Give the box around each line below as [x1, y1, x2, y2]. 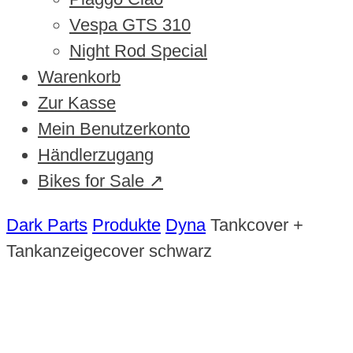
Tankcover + [210, 214, 303, 235]
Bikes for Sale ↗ [38, 171, 163, 191]
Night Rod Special [69, 41, 207, 61]
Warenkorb [38, 67, 121, 87]
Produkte [92, 214, 161, 235]
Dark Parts [6, 214, 87, 235]
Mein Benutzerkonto [38, 119, 190, 139]
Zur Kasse [38, 93, 116, 113]
